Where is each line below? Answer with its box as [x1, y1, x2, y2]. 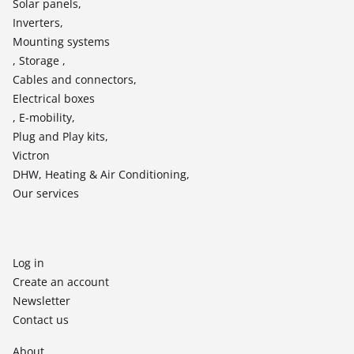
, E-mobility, [13, 110, 75, 126]
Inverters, [13, 15, 63, 31]
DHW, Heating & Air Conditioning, [13, 167, 190, 183]
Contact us [13, 312, 69, 328]
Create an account [13, 274, 109, 290]
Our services [13, 186, 79, 201]
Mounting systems [13, 34, 110, 50]
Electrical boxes [13, 91, 95, 107]
